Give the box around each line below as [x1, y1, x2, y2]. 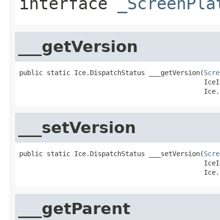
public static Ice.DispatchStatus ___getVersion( [19, 68, 204, 77]
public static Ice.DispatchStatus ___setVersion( [19, 149, 204, 158]
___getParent [18, 199, 130, 218]
